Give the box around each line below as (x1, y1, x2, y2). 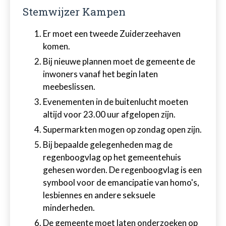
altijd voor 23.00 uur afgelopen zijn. (43, 109, 176, 120)
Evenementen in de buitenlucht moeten (43, 96, 188, 107)
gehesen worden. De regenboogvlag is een (43, 164, 202, 175)
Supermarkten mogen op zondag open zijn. (43, 124, 202, 135)
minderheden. (43, 202, 95, 213)
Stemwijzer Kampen (23, 5, 126, 19)
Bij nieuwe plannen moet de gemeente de (43, 56, 195, 67)
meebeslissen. (43, 81, 95, 92)
